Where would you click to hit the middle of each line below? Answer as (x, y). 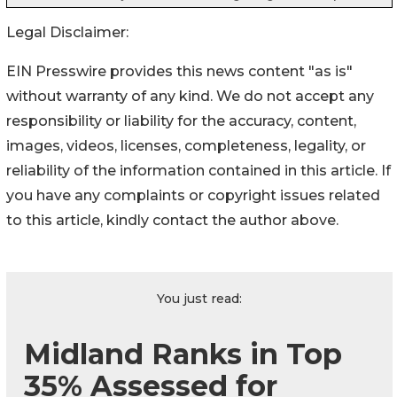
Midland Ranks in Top (183, 354)
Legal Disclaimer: (67, 33)
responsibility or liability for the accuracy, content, (181, 121)
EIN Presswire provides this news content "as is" (179, 72)
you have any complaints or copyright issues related (193, 196)
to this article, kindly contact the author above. (172, 221)
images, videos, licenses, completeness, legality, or (186, 146)
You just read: (199, 299)
